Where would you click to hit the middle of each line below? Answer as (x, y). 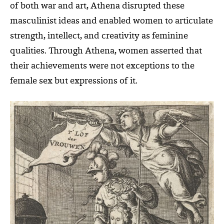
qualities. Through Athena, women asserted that (106, 51)
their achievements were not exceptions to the (102, 66)
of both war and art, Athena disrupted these (97, 6)
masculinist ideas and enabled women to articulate (111, 21)
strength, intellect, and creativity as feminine (99, 36)
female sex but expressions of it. (74, 81)
